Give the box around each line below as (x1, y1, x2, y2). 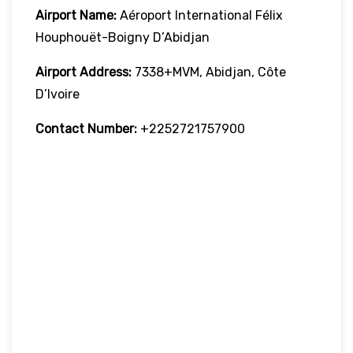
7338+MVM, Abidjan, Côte (132, 64, 286, 80)
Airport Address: (35, 64, 132, 80)
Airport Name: (35, 7, 117, 23)
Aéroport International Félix (117, 7, 283, 23)
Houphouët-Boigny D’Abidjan (35, 29, 210, 45)
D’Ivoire (35, 86, 80, 102)
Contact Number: (35, 121, 140, 136)
